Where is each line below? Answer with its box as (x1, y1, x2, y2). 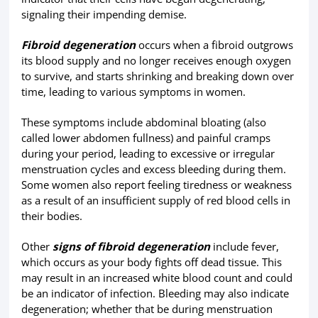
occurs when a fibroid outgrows (135, 38, 293, 53)
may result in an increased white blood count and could (21, 270, 292, 285)
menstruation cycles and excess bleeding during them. (21, 162, 286, 177)
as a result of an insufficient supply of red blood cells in (21, 193, 290, 208)
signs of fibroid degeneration (52, 239, 210, 254)
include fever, (209, 239, 279, 254)
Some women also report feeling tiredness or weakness (21, 177, 292, 192)
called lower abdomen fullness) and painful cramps (21, 131, 270, 146)
